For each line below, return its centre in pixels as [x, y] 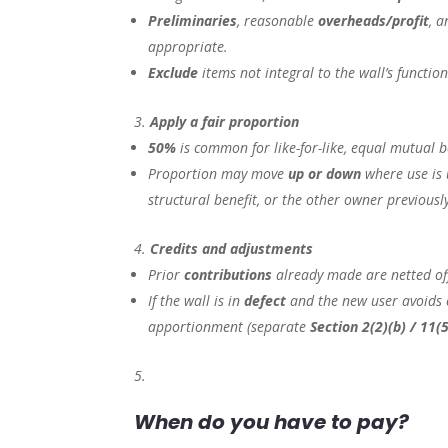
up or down [325, 174]
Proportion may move [218, 174]
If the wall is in [196, 301]
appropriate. [188, 47]
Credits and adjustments [232, 249]
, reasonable [278, 21]
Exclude [173, 73]
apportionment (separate [229, 327]
